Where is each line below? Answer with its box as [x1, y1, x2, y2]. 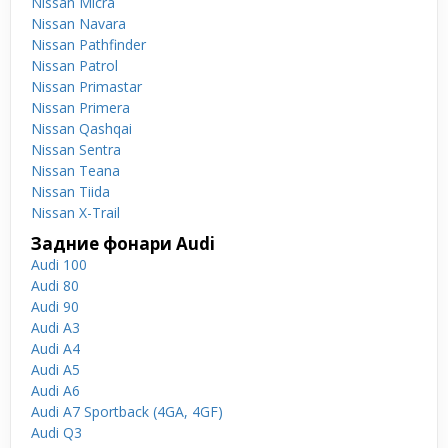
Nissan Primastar [31, 77, 142, 96]
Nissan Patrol [31, 56, 118, 75]
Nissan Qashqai [31, 119, 132, 138]
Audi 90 [31, 297, 79, 316]
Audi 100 [31, 255, 87, 274]
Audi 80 [31, 276, 79, 295]
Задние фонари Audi [31, 232, 215, 255]
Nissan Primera [31, 98, 130, 117]
